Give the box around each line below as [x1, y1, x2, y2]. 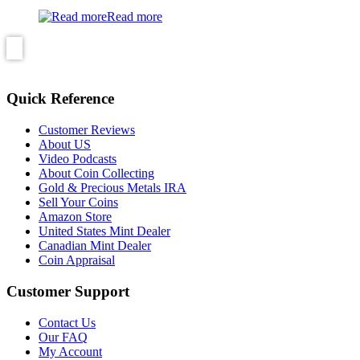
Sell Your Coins [39, 195, 118, 210]
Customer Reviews [39, 123, 135, 137]
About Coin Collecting [39, 166, 154, 181]
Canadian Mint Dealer [39, 239, 151, 253]
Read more [107, 9, 162, 23]
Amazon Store [39, 210, 112, 224]
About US [39, 137, 91, 152]
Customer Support [6, 282, 129, 300]
